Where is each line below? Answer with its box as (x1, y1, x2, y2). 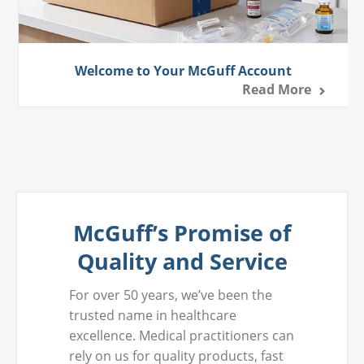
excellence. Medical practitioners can (69, 326, 294, 344)
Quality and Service (76, 245, 288, 276)
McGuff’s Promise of (73, 217, 291, 248)
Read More (242, 80, 312, 98)
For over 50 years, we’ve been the (69, 285, 272, 304)
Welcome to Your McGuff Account (74, 61, 292, 80)
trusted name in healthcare (69, 305, 236, 324)
